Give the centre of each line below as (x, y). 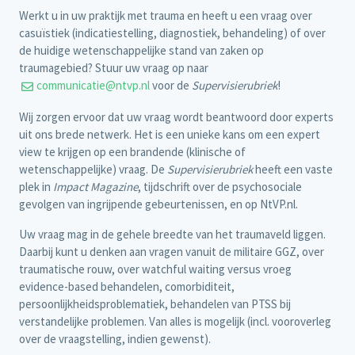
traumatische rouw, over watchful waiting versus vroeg (155, 269)
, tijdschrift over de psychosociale (220, 186)
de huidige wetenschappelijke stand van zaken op (141, 51)
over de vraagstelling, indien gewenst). (115, 338)
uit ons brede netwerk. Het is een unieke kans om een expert (170, 134)
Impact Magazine (95, 186)
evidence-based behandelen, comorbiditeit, (127, 286)
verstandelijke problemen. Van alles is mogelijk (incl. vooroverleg (175, 321)
